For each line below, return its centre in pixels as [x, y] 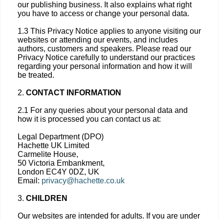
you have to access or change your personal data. [103, 13]
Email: [30, 181]
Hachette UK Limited [54, 145]
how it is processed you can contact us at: [89, 119]
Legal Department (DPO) [61, 137]
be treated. [36, 75]
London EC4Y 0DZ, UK [58, 172]
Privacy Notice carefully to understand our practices [106, 57]
